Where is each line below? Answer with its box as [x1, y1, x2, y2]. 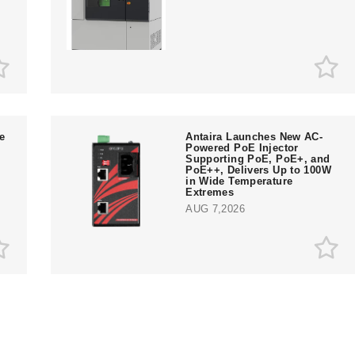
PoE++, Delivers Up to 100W [185, 163, 331, 176]
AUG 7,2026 [185, 202, 245, 215]
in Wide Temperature [185, 174, 293, 187]
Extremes [185, 185, 235, 198]
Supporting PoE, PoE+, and [185, 152, 330, 165]
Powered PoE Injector [185, 141, 299, 154]
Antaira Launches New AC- [185, 130, 323, 143]
